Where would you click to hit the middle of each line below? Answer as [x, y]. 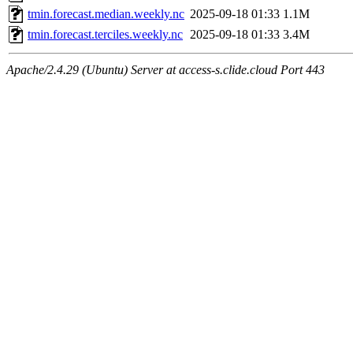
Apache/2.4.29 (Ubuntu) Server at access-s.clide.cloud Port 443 [165, 70]
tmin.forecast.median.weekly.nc [106, 14]
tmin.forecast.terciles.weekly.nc [105, 35]
